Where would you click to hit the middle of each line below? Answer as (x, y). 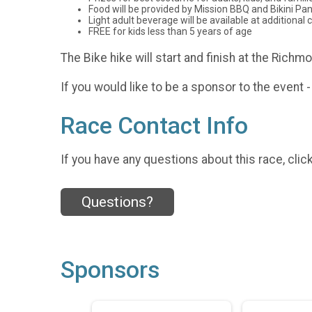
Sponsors (110, 270)
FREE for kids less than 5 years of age (170, 31)
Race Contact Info (154, 126)
